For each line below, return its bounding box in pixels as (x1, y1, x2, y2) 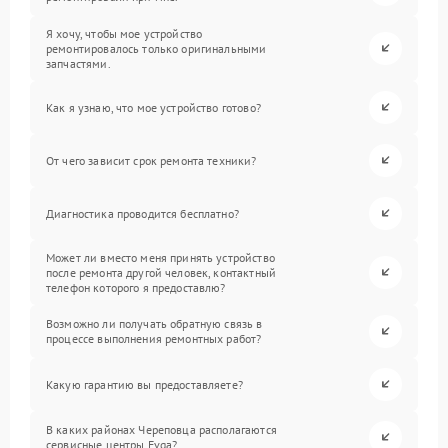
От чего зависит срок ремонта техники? (46, 152, 257, 168)
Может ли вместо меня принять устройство (46, 249, 275, 265)
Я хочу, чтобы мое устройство (46, 25, 203, 41)
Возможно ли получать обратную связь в (46, 316, 263, 332)
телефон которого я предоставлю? (46, 279, 226, 295)
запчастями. (46, 55, 111, 71)
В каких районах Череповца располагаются (46, 422, 277, 438)
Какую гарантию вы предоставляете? (46, 376, 243, 392)
